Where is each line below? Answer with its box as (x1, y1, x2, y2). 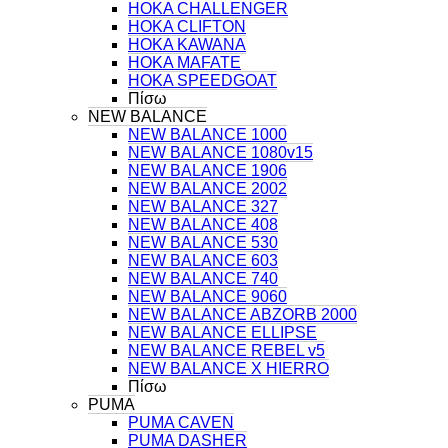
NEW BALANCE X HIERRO (128, 359, 329, 377)
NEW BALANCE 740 (128, 269, 278, 287)
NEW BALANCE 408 (128, 215, 278, 233)
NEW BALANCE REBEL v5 (128, 341, 325, 359)
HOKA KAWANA (128, 35, 246, 53)
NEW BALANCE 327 (128, 197, 278, 215)
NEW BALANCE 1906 (128, 161, 287, 179)
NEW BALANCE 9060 (128, 287, 287, 305)
